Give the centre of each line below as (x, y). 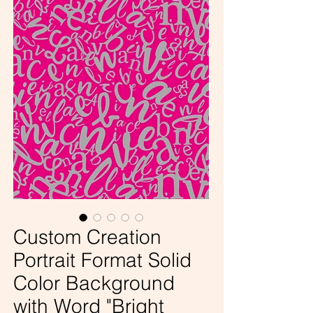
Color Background (94, 283)
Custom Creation (87, 237)
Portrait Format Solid (102, 260)
